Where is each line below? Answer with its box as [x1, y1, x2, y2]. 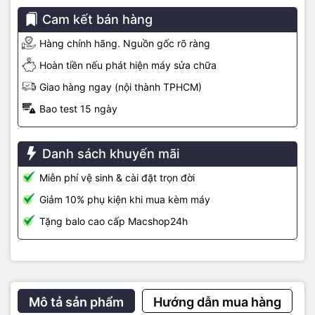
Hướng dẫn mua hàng [153, 294, 281, 309]
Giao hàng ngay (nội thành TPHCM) [39, 80, 202, 93]
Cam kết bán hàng [42, 11, 153, 27]
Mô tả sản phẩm [29, 294, 124, 309]
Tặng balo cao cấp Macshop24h [39, 214, 188, 227]
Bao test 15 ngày [39, 102, 117, 115]
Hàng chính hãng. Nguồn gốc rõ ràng [39, 37, 210, 49]
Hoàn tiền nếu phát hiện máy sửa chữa [39, 58, 217, 71]
